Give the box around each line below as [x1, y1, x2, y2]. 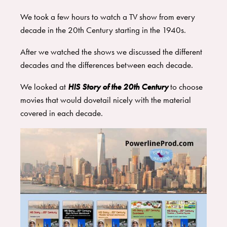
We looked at [20, 81, 68, 93]
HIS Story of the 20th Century [68, 81, 168, 93]
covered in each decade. [20, 107, 105, 119]
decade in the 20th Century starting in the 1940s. [20, 24, 186, 36]
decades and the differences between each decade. [20, 59, 197, 71]
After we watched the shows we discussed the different [20, 46, 202, 58]
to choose [168, 81, 203, 93]
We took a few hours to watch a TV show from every [20, 11, 195, 23]
